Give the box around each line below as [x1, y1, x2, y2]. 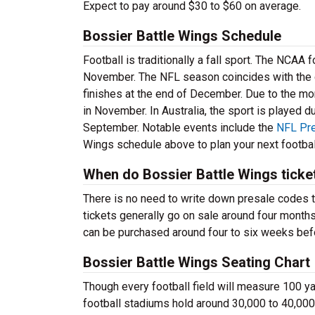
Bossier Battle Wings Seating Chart [83, 254, 310, 271]
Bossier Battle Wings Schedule [83, 27, 281, 44]
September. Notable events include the [83, 121, 276, 134]
